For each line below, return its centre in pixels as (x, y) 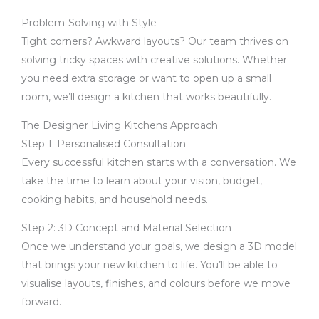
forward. (41, 302)
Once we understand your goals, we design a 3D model (159, 246)
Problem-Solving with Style (89, 23)
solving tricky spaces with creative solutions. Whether (154, 60)
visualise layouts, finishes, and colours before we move (156, 283)
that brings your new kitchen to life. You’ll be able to (150, 265)
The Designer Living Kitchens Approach (120, 125)
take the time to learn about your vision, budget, (142, 181)
